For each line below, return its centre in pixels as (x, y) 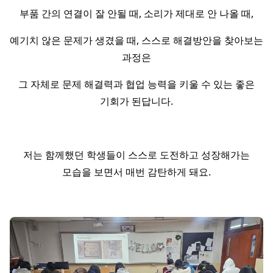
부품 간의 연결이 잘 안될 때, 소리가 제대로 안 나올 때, (136, 14)
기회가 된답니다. (136, 101)
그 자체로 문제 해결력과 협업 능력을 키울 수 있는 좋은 (136, 84)
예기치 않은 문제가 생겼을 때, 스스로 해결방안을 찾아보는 (136, 41)
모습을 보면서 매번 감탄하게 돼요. (136, 172)
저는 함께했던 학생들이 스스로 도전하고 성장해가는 (136, 155)
